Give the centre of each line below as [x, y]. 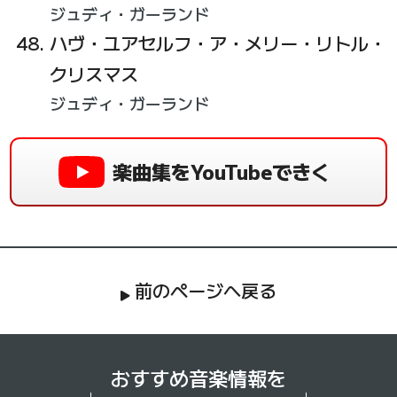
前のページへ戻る [206, 291]
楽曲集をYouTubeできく [221, 171]
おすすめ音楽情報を [198, 378]
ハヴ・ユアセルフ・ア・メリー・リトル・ [218, 43]
